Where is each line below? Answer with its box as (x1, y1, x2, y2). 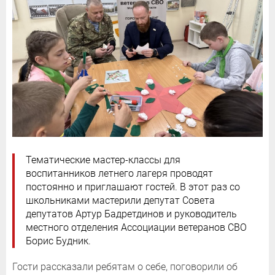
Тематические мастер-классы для (26, 154, 180, 166)
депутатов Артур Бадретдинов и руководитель (26, 208, 237, 220)
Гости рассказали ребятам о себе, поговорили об (12, 261, 238, 273)
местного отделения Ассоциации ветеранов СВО (26, 222, 247, 234)
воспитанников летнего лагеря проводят (26, 168, 213, 180)
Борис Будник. (26, 235, 91, 247)
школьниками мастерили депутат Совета (26, 195, 215, 207)
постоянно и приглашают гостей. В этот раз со (26, 181, 240, 193)
